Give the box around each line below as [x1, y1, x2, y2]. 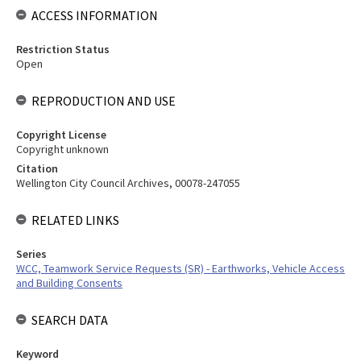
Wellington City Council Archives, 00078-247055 [16, 176, 240, 190]
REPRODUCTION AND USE [31, 93, 176, 109]
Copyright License [16, 127, 106, 142]
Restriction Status [16, 42, 110, 56]
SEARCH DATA [31, 312, 108, 328]
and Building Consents [16, 276, 122, 290]
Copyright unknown [16, 142, 109, 156]
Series [16, 247, 47, 261]
